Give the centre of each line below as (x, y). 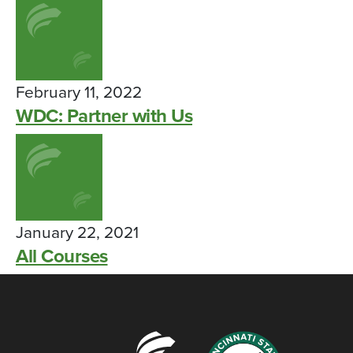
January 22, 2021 (77, 233)
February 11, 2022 (79, 93)
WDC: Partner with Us (104, 116)
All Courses (62, 256)
